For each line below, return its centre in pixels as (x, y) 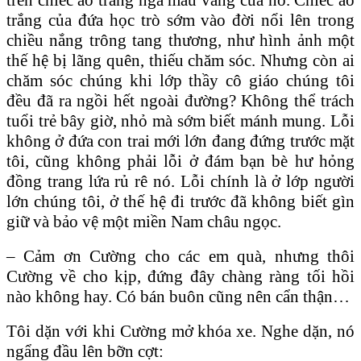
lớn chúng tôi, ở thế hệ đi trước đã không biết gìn (180, 201)
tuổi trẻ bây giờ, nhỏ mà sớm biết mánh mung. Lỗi (180, 120)
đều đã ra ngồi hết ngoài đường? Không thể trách (180, 100)
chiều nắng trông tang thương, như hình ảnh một (180, 40)
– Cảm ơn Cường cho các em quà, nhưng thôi (180, 256)
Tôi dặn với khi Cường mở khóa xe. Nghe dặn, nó (180, 331)
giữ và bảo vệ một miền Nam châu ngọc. (144, 221)
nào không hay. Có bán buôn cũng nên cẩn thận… (178, 296)
